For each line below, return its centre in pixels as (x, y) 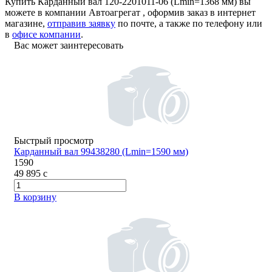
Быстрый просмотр (54, 141)
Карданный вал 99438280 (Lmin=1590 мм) (101, 152)
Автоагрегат (114, 13)
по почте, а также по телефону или (189, 24)
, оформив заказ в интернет (198, 13)
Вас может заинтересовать (69, 46)
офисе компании (46, 35)
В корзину (35, 197)
